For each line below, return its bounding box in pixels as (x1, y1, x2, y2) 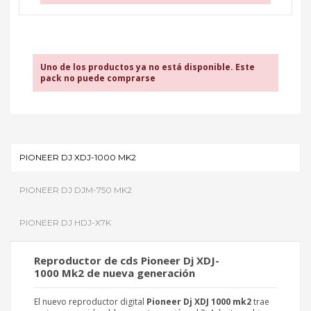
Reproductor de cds (34, 253, 141, 267)
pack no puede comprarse (40, 72, 155, 84)
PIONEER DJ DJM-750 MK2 (19, 184, 132, 195)
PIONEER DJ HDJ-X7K (19, 217, 111, 228)
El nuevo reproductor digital (34, 295, 146, 308)
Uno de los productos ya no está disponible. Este (40, 60, 255, 73)
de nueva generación (84, 265, 195, 280)
